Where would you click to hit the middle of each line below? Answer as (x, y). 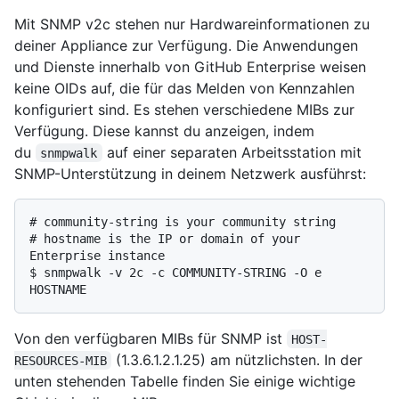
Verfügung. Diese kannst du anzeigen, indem (164, 130)
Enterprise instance (97, 255)
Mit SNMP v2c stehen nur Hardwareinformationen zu (192, 24)
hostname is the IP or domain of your (172, 238)
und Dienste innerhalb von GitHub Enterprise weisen (190, 66)
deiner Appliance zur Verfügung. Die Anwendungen (186, 45)
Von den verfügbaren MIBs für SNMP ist (151, 338)
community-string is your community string (190, 221)
